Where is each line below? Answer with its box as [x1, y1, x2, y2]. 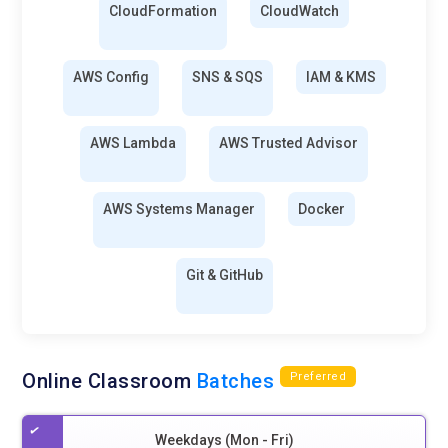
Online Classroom [22, 368, 197, 393]
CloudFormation [109, 2, 217, 19]
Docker [298, 200, 345, 217]
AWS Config [72, 68, 149, 85]
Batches [196, 368, 275, 393]
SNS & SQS [191, 68, 263, 85]
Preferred [289, 369, 347, 383]
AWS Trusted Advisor [219, 134, 358, 151]
